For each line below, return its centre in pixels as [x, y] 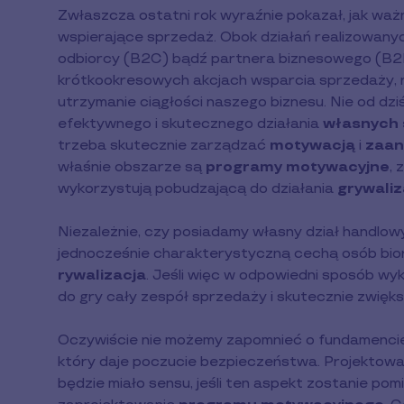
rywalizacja [102, 275]
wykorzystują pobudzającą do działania [197, 188]
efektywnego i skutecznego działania [190, 124]
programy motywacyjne [298, 167]
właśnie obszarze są [132, 167]
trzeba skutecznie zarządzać [164, 145]
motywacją [312, 145]
